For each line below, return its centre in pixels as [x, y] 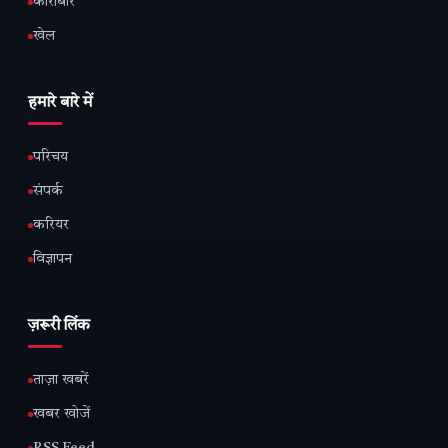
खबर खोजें [61, 414]
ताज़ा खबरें [61, 380]
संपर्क [48, 191]
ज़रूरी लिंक [59, 325]
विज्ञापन [52, 259]
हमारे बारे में [60, 102]
